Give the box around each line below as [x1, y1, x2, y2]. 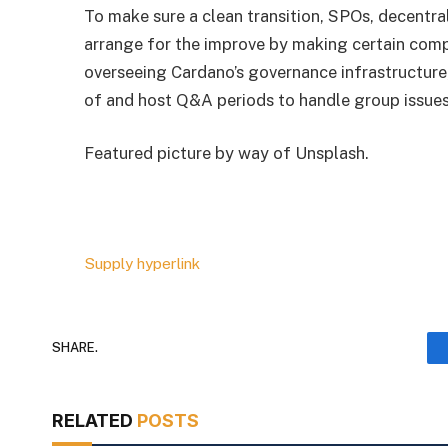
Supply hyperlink [84, 253, 201, 272]
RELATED [52, 409, 137, 431]
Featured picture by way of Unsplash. [84, 143, 370, 164]
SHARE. [52, 340, 98, 356]
